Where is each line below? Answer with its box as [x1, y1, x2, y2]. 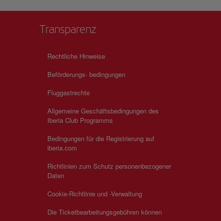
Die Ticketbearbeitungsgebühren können [47, 207, 162, 217]
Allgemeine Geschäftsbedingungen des [47, 106, 159, 115]
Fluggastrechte [47, 88, 90, 97]
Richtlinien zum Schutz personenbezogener [47, 161, 171, 171]
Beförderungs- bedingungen [47, 70, 125, 79]
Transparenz [39, 22, 96, 36]
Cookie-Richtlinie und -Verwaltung [47, 189, 143, 198]
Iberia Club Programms [47, 115, 113, 125]
